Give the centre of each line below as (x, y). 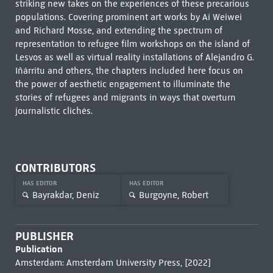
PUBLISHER (44, 236)
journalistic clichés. (54, 111)
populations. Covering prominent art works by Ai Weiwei (128, 17)
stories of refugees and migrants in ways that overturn (125, 97)
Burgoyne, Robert (173, 195)
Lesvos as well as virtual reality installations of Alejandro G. (134, 57)
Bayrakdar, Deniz (66, 195)
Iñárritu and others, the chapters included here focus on (129, 71)
